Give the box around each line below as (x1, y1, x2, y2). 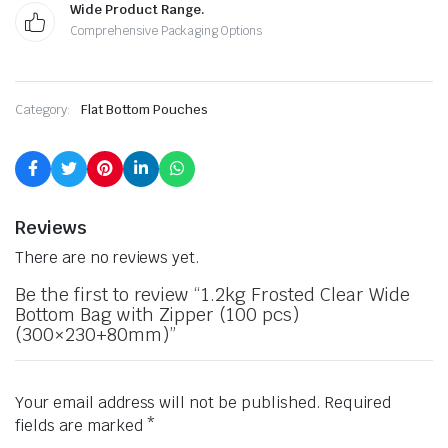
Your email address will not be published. (15, 392, 321, 413)
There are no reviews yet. (15, 247, 201, 268)
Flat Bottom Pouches (80, 101, 209, 118)
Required (324, 392, 391, 413)
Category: (15, 101, 71, 118)
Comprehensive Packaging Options (70, 23, 263, 39)
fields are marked (15, 415, 147, 436)
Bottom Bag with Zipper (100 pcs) (15, 303, 300, 326)
